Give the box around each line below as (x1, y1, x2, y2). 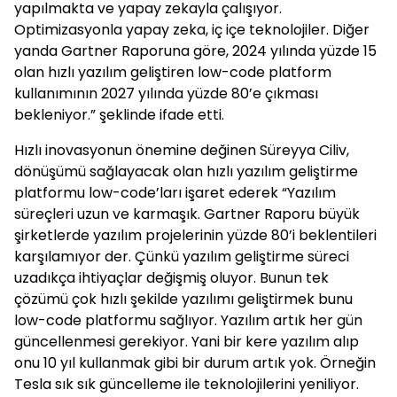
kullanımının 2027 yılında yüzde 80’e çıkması (14, 83, 318, 104)
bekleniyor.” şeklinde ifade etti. (14, 105, 224, 125)
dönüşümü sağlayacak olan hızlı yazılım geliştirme (14, 161, 358, 182)
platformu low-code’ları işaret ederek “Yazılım (14, 183, 336, 203)
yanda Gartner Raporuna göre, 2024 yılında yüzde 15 (14, 41, 377, 61)
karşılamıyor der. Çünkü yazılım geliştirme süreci (14, 246, 349, 267)
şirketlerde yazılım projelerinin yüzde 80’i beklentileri (14, 225, 377, 245)
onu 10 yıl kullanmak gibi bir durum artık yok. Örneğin (14, 353, 376, 373)
